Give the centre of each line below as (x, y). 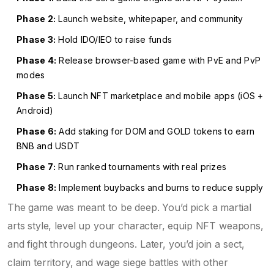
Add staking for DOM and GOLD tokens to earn (155, 131)
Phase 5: (36, 95)
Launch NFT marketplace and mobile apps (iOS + (160, 95)
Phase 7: (36, 166)
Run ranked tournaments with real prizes (141, 166)
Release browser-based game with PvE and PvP (158, 60)
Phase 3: (36, 39)
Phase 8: (36, 187)
